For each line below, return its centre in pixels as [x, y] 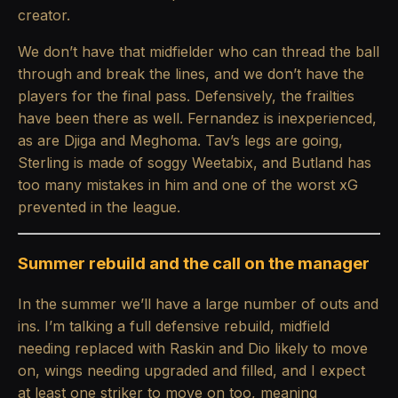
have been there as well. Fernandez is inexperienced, [197, 118]
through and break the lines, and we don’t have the [191, 73]
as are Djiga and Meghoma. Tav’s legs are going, [180, 140]
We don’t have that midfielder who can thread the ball [199, 51]
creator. [44, 15]
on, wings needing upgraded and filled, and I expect [191, 371]
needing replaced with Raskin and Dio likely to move [193, 349]
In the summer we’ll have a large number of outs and [198, 304]
